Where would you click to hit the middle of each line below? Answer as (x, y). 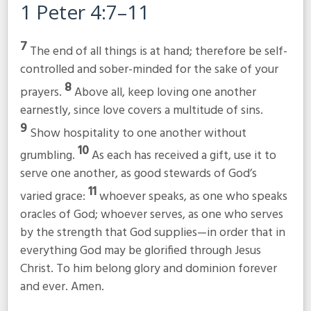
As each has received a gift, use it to (184, 156)
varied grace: (54, 197)
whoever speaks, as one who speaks (193, 197)
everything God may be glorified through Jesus (140, 251)
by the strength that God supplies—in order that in (152, 233)
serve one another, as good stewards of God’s (138, 174)
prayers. (42, 92)
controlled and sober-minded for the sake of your (149, 69)
